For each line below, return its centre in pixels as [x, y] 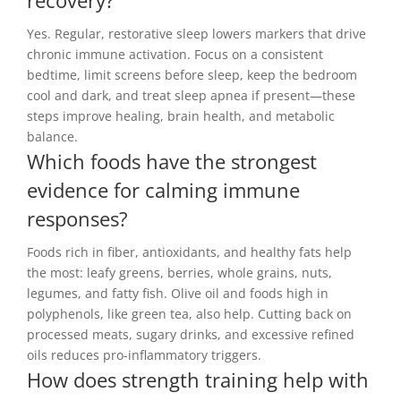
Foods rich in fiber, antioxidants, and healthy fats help [189, 252]
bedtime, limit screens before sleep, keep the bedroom [192, 75]
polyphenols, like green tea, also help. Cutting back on [189, 314]
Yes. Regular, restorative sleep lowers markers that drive [196, 34]
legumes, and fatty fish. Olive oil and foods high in [178, 294]
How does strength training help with [198, 380]
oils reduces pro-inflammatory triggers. [144, 355]
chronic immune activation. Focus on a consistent [175, 55]
